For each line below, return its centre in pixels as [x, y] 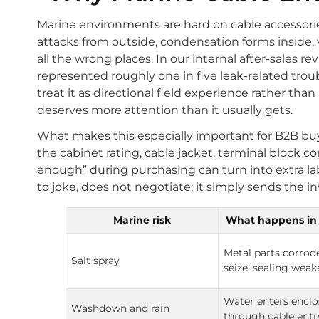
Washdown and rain [121, 308]
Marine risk [142, 220]
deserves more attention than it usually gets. [165, 110]
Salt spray [96, 260]
